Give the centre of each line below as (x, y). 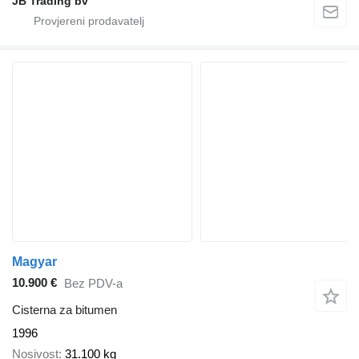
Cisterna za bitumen (65, 309)
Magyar (34, 261)
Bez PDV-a (93, 284)
